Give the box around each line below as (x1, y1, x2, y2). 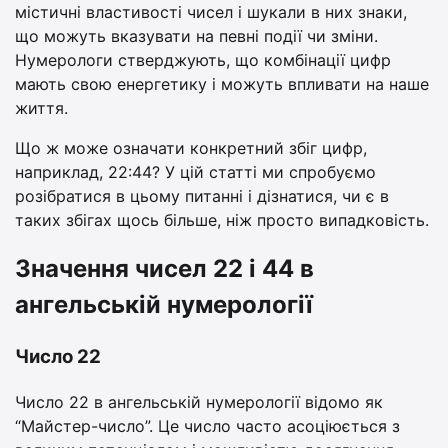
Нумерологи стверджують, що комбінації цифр (15, 49, 391, 70)
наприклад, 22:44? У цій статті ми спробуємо (15, 161, 376, 182)
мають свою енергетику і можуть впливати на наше (15, 73, 429, 94)
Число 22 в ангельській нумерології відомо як (15, 392, 383, 413)
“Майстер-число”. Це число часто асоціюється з (15, 416, 400, 437)
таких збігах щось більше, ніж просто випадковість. (15, 209, 429, 230)
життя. (15, 97, 68, 118)
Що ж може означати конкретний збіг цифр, (15, 137, 367, 158)
